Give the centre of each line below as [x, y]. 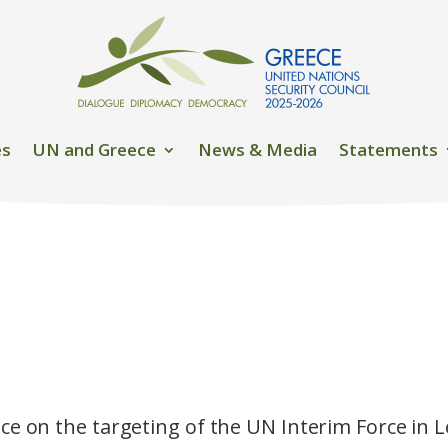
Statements [388, 149]
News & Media [257, 149]
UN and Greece [94, 149]
